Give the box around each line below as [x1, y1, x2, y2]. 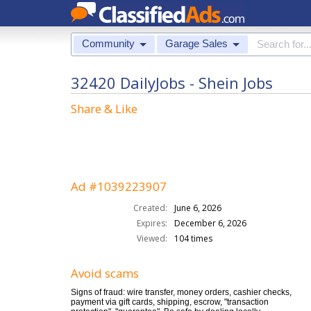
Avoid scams [71, 265, 139, 281]
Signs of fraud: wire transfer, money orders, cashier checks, [71, 287, 292, 297]
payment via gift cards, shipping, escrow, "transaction [71, 297, 269, 307]
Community [82, 37, 135, 49]
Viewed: [136, 233, 167, 244]
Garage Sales [165, 37, 228, 49]
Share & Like [71, 101, 137, 117]
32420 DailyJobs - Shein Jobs [71, 72, 273, 93]
